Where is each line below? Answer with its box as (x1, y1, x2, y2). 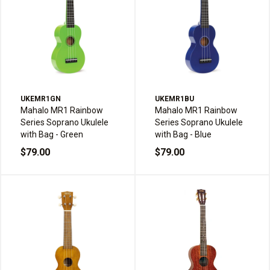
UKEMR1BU (155, 95, 194, 104)
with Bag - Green (20, 130, 83, 140)
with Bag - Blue (155, 130, 212, 140)
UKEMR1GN (20, 95, 61, 104)
